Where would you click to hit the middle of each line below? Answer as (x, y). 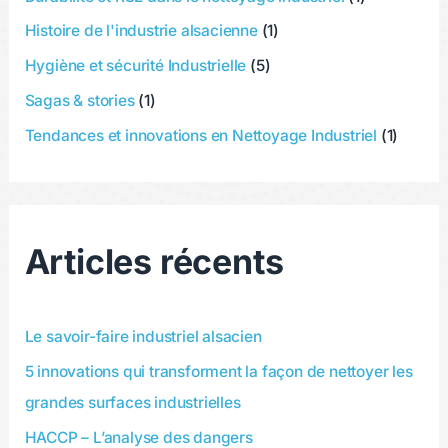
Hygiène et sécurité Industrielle (135, 66)
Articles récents (154, 262)
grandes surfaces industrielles (132, 403)
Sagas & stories (79, 101)
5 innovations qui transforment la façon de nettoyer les (218, 372)
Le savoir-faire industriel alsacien (143, 337)
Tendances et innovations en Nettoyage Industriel (201, 136)
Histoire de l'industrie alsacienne (141, 31)
